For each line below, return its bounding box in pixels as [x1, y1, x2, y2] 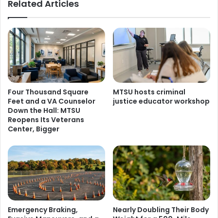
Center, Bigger [8, 124, 59, 134]
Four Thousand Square [8, 87, 89, 97]
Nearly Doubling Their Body [113, 204, 209, 215]
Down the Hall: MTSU [8, 105, 80, 115]
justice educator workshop [113, 96, 210, 106]
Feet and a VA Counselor [8, 96, 95, 106]
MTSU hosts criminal [113, 87, 185, 97]
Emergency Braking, [8, 204, 78, 215]
